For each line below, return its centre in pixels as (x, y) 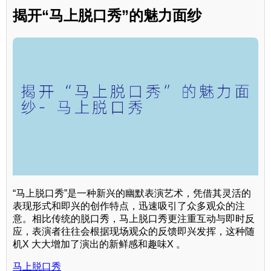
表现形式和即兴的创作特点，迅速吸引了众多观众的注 (129, 206)
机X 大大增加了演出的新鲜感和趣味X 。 (99, 244)
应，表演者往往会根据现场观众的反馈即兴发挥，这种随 (134, 231)
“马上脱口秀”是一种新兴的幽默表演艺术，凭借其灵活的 (132, 193)
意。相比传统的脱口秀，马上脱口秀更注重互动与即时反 (134, 218)
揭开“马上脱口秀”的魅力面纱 (107, 15)
